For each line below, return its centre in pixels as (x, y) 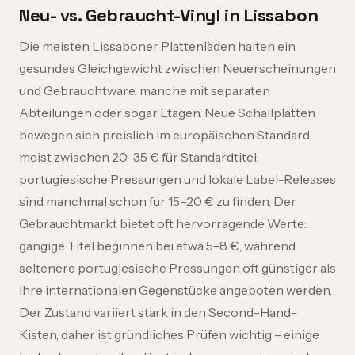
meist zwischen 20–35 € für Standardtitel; (139, 157)
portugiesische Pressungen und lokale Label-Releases (177, 179)
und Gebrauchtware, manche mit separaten (145, 90)
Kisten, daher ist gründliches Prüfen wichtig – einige (169, 334)
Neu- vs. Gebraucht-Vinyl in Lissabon (169, 15)
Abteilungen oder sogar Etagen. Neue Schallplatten (167, 113)
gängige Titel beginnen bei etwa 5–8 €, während (157, 246)
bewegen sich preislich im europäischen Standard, (166, 135)
